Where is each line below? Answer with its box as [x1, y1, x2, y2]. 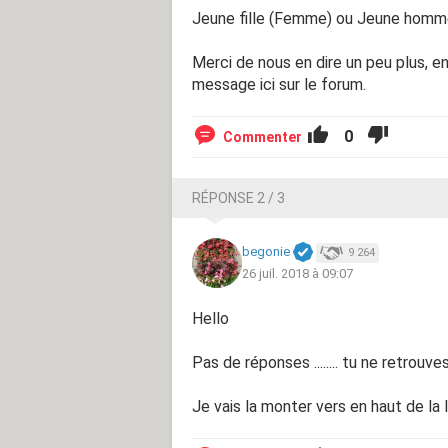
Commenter [223, 128, 302, 145]
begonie [242, 244, 290, 260]
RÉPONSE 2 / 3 [192, 189, 285, 206]
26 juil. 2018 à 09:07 [242, 265, 353, 281]
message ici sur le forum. [192, 74, 366, 94]
